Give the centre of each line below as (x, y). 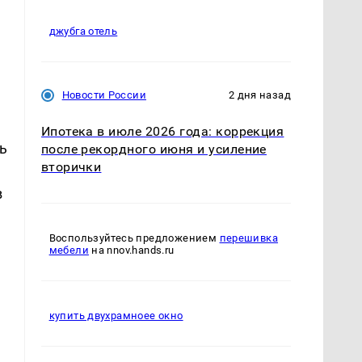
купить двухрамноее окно (116, 316)
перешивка (249, 238)
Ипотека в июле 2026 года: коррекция (162, 132)
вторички (71, 167)
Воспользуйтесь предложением (134, 238)
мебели (69, 250)
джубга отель (83, 32)
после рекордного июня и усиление (154, 149)
